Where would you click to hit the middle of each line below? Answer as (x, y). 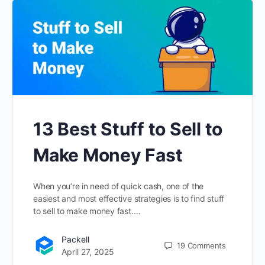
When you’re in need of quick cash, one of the (119, 186)
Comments (206, 245)
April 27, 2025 (88, 252)
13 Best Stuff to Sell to (128, 129)
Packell (75, 240)
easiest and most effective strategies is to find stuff (129, 199)
